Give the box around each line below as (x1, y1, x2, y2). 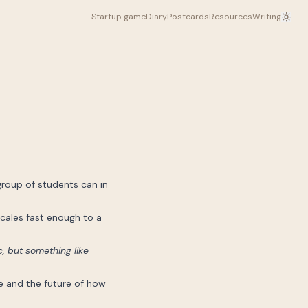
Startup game (91, 11, 146, 22)
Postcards (167, 11, 209, 22)
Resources (209, 11, 252, 22)
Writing (252, 11, 281, 22)
